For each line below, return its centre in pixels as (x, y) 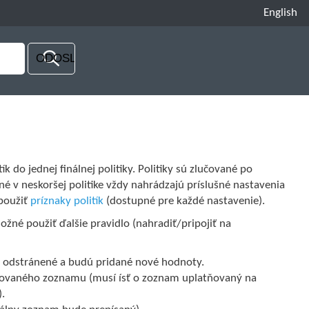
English (281, 13)
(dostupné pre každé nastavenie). (185, 201)
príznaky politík (67, 201)
